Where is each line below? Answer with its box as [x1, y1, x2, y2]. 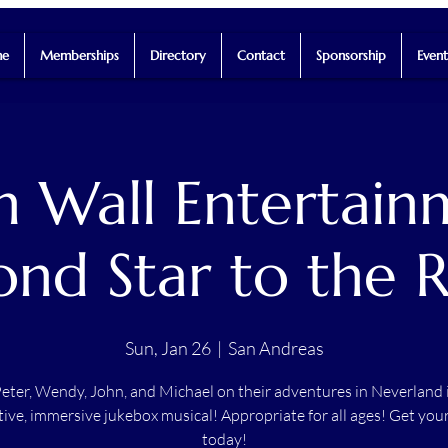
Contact [236, 47, 285, 64]
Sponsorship [315, 47, 386, 64]
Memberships [39, 47, 119, 64]
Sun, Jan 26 [124, 336, 211, 359]
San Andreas [227, 336, 324, 359]
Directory [149, 47, 206, 64]
